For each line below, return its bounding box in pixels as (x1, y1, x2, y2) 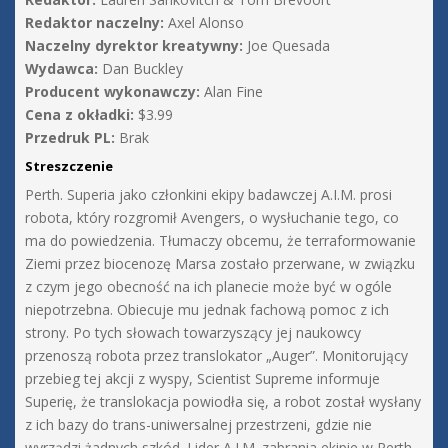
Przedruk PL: (25, 128, 115, 148)
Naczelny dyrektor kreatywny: (25, 36, 243, 56)
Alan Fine (200, 82, 263, 102)
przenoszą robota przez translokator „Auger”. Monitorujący (25, 346, 408, 366)
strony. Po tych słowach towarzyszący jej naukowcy (25, 323, 361, 343)
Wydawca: (25, 59, 98, 79)
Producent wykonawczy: (25, 82, 200, 102)
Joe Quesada (243, 36, 330, 56)
